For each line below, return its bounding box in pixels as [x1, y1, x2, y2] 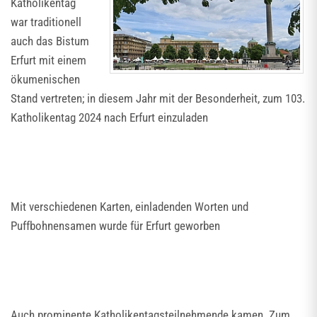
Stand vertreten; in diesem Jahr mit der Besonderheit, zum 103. [11, 91, 305, 105]
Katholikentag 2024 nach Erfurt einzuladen [11, 110, 208, 125]
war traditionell [11, 15, 81, 29]
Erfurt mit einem [11, 53, 86, 67]
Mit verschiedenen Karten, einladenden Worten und [11, 200, 248, 214]
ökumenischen [11, 72, 80, 86]
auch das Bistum [11, 34, 89, 48]
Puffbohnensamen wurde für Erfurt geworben [11, 219, 220, 233]
